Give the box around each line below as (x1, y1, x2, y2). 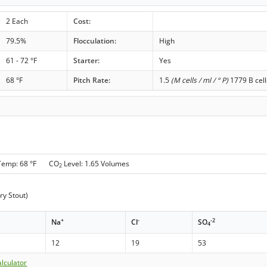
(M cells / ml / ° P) (170, 75, 228, 86)
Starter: (73, 55, 100, 66)
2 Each (5, 16, 28, 27)
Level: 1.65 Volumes (62, 158, 130, 169)
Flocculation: (73, 36, 116, 46)
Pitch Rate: (73, 75, 110, 86)
